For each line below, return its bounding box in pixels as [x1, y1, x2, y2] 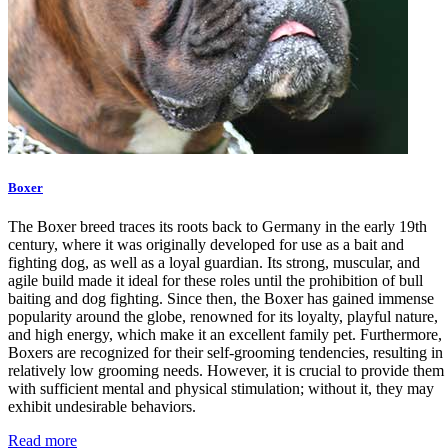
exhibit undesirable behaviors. [8, 397, 196, 415]
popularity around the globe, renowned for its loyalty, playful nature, [8, 307, 438, 325]
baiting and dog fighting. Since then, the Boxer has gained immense [8, 289, 434, 307]
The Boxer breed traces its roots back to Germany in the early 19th [8, 217, 427, 235]
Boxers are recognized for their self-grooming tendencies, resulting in [8, 343, 443, 361]
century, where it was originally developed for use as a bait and [8, 235, 404, 253]
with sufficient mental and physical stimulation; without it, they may [8, 379, 434, 397]
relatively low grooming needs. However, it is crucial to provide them [8, 361, 444, 379]
